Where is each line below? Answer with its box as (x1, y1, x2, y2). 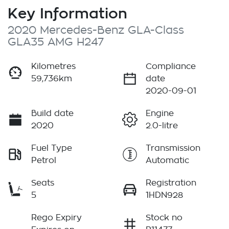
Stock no (146, 214, 182, 222)
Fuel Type (31, 144, 72, 153)
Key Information (8, 5, 127, 21)
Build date (31, 109, 74, 118)
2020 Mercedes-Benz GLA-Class (8, 25, 184, 36)
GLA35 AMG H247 (8, 37, 104, 48)
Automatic (146, 156, 189, 165)
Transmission (146, 144, 200, 153)
